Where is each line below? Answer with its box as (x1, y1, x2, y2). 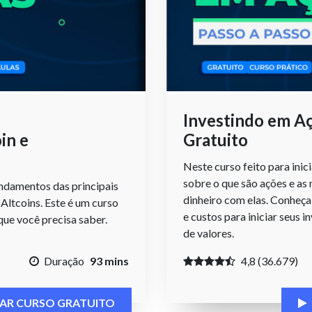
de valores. (183, 226, 234, 240)
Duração (44, 253, 84, 267)
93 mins (90, 253, 129, 267)
